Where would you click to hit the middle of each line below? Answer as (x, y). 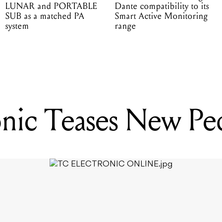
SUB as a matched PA (45, 16)
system (17, 26)
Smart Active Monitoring (161, 16)
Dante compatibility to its (162, 6)
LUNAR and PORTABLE (51, 6)
